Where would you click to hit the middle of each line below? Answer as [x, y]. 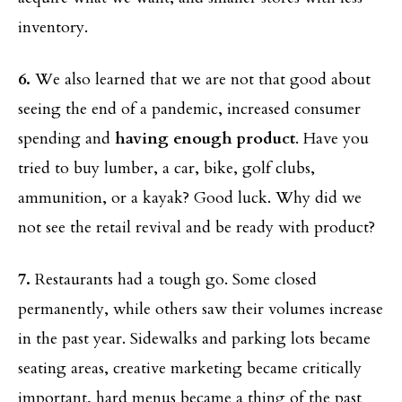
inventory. [53, 27]
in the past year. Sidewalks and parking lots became [194, 338]
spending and [66, 138]
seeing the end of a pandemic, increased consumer [189, 109]
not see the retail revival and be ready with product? [197, 227]
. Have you [332, 138]
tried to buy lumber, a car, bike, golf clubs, [166, 168]
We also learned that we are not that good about [203, 79]
